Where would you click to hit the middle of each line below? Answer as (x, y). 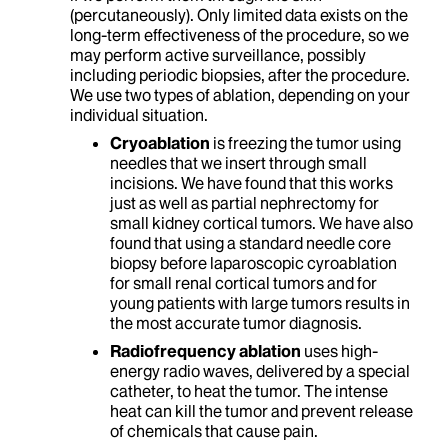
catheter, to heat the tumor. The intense (249, 391)
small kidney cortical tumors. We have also (261, 223)
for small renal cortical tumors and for (243, 283)
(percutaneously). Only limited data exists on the (239, 15)
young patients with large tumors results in (260, 303)
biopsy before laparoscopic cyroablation (253, 263)
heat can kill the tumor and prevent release (261, 411)
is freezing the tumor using (305, 143)
